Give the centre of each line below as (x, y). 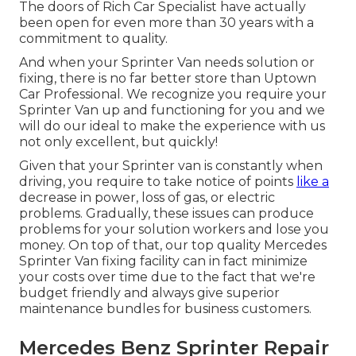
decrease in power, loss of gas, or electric (147, 198)
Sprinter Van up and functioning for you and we (172, 110)
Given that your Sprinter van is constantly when (171, 166)
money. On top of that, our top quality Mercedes (173, 246)
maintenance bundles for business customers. (165, 309)
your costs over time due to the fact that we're (167, 277)
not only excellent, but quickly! (118, 142)
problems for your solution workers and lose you (174, 230)
